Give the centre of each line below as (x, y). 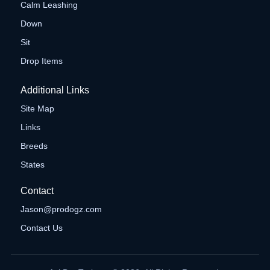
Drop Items (41, 61)
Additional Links (55, 90)
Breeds (34, 146)
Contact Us (41, 228)
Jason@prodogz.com (61, 209)
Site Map (37, 109)
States (32, 165)
